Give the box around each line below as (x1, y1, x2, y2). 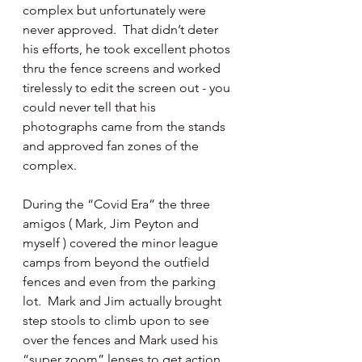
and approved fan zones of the (23, 138, 202, 154)
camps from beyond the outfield (23, 255, 213, 270)
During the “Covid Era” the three (23, 196, 213, 212)
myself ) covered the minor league (23, 235, 221, 250)
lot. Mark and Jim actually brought (23, 293, 225, 309)
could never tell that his (23, 99, 159, 115)
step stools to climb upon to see (23, 313, 213, 328)
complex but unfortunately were (23, 2, 209, 18)
